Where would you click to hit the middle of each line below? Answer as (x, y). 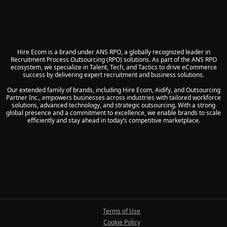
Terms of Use (122, 211)
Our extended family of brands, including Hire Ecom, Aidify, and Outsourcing (113, 90)
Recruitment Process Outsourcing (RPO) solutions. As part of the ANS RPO (113, 59)
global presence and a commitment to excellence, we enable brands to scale (113, 112)
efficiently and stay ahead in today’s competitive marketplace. (113, 120)
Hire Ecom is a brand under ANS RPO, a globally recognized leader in (113, 52)
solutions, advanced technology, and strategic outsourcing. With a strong (113, 105)
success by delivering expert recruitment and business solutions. (113, 74)
